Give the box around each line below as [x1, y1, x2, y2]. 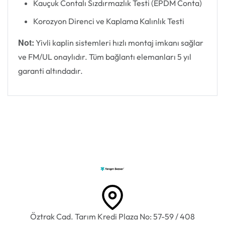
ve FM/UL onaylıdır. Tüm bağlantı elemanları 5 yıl [18, 52, 191, 62]
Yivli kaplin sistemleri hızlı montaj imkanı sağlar [34, 38, 203, 48]
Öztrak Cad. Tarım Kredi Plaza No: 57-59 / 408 [30, 211, 195, 222]
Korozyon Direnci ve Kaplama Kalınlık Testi [33, 16, 184, 27]
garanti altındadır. [18, 66, 83, 76]
